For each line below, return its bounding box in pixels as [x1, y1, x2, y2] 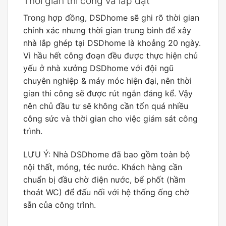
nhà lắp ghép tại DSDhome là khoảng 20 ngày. [23, 37, 201, 48]
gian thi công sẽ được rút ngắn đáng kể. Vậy [23, 88, 193, 98]
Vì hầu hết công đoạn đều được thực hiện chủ [23, 50, 198, 61]
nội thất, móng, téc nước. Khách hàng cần [23, 161, 182, 172]
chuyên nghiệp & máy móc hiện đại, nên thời [23, 75, 192, 86]
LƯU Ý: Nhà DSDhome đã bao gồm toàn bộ [23, 149, 190, 159]
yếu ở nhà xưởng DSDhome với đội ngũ [23, 63, 174, 73]
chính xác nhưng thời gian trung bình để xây [23, 25, 191, 35]
